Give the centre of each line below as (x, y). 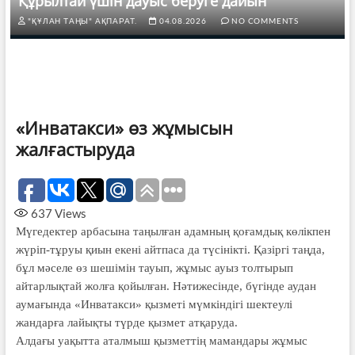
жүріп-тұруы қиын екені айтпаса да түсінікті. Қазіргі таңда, (170, 250)
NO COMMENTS (264, 21)
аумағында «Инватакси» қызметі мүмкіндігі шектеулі (154, 305)
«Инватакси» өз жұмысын (124, 128)
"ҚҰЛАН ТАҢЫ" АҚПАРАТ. (82, 21)
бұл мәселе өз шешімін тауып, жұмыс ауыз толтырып (154, 268)
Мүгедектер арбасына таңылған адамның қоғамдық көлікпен (173, 232)
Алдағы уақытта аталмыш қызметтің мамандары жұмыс (161, 341)
